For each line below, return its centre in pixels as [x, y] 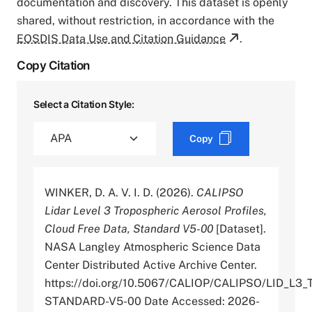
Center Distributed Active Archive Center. [151, 265]
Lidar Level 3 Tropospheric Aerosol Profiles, [156, 210]
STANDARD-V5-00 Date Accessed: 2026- [152, 301]
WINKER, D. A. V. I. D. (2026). [120, 192]
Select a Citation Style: [84, 104]
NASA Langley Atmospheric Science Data [153, 247]
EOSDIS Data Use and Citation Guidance [121, 38]
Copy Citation [53, 65]
